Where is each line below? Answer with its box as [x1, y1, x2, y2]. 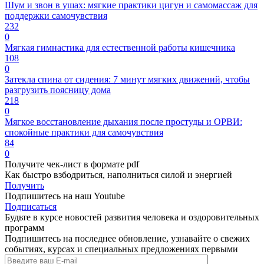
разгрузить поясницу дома [5, 85, 111, 95]
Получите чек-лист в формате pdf [5, 159, 139, 170]
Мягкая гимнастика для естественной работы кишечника [5, 42, 235, 53]
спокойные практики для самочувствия [5, 127, 163, 138]
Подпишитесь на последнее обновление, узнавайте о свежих [5, 233, 250, 244]
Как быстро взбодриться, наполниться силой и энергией [5, 170, 232, 180]
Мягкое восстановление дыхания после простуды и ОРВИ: [5, 117, 242, 127]
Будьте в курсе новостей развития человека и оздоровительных [5, 212, 259, 223]
